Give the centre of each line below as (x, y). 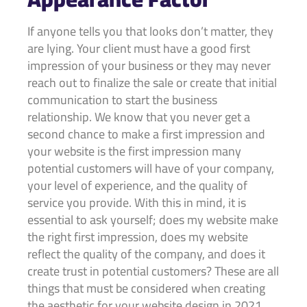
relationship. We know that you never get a (139, 117)
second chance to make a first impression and (146, 134)
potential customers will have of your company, (151, 169)
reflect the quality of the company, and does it (146, 254)
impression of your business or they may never (149, 66)
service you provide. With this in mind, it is (137, 203)
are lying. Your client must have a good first (139, 49)
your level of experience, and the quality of (137, 186)
